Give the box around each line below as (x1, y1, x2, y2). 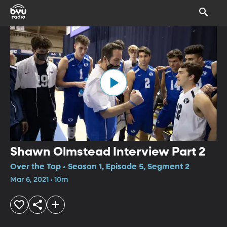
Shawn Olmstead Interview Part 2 (10, 145, 206, 158)
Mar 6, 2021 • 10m (10, 176, 68, 183)
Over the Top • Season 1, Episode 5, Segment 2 (10, 163, 190, 171)
